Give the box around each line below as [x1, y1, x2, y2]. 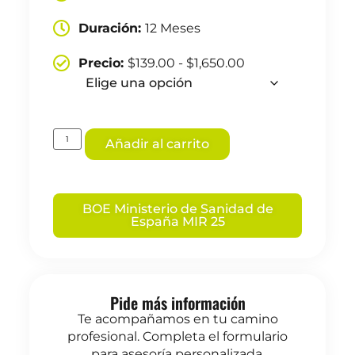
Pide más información [109, 291, 246, 315]
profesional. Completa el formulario [67, 329, 288, 345]
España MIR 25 [130, 214, 225, 230]
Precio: [78, 55, 128, 71]
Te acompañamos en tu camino [77, 311, 278, 327]
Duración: [78, 21, 146, 36]
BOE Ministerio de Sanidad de [82, 201, 273, 217]
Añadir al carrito [105, 136, 210, 152]
